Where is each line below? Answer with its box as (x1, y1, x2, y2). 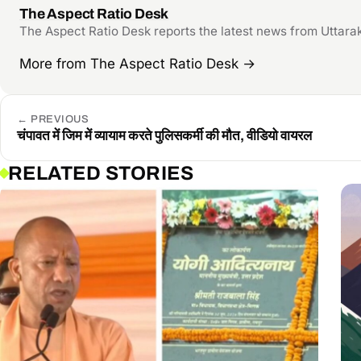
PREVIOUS (27, 114, 89, 126)
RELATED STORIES (7, 163, 194, 185)
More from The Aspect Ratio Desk (19, 56, 243, 73)
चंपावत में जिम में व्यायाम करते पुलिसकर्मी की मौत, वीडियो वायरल (17, 128, 312, 144)
